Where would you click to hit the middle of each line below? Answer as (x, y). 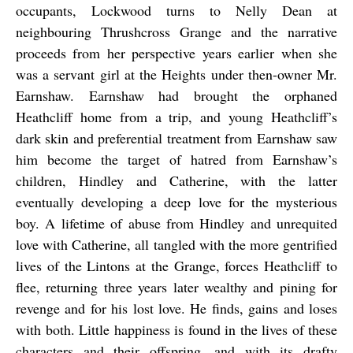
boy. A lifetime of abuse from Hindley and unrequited (176, 223)
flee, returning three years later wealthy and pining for (176, 287)
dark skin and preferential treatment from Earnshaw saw (176, 138)
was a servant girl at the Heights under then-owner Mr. (176, 74)
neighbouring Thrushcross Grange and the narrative (176, 32)
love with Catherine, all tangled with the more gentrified (176, 245)
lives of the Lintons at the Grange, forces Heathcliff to (176, 266)
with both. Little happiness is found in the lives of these (176, 330)
